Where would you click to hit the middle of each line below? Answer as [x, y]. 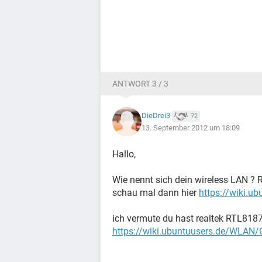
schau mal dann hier [156, 193]
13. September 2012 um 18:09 [191, 127]
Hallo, [124, 154]
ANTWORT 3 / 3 [140, 84]
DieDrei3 [156, 116]
